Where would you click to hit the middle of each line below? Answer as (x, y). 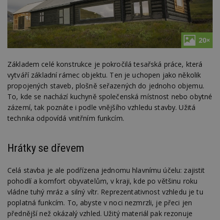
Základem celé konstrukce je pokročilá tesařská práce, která (105, 64)
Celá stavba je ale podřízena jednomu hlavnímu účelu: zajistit (106, 170)
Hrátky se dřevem (46, 148)
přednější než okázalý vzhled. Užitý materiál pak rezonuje (100, 214)
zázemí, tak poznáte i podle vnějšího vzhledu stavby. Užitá (102, 108)
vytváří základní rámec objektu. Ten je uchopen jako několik (104, 75)
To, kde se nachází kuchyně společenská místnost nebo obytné (110, 97)
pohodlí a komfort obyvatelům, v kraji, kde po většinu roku (103, 181)
